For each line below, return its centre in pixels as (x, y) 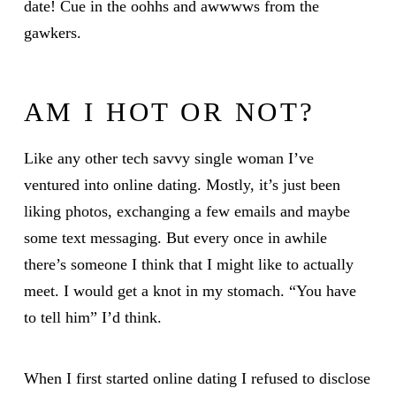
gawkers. (52, 32)
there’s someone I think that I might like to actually (188, 264)
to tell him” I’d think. (92, 317)
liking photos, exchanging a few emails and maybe (187, 211)
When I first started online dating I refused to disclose (197, 378)
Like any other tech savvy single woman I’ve (168, 158)
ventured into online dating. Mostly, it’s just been (182, 184)
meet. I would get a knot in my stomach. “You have (190, 290)
